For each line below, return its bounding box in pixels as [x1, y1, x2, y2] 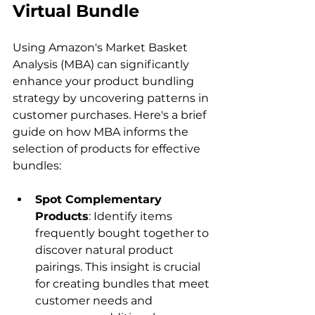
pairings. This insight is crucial [35, 260, 203, 274]
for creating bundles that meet [35, 277, 212, 291]
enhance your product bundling [13, 75, 197, 89]
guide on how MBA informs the [13, 125, 191, 139]
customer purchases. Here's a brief [13, 108, 209, 122]
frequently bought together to [35, 226, 212, 240]
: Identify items [89, 210, 175, 224]
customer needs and [35, 294, 155, 308]
